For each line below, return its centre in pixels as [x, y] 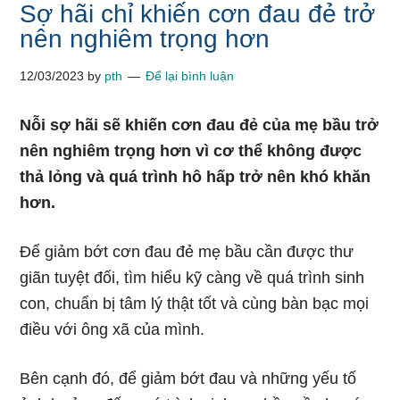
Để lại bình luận [190, 76]
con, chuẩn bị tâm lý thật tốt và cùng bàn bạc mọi [195, 304]
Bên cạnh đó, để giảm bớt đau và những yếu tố [188, 379]
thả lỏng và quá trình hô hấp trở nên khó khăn [196, 177]
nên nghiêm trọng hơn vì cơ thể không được [191, 151]
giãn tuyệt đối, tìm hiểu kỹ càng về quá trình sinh [192, 278]
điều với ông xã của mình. [112, 329]
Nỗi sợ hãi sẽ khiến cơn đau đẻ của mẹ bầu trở [200, 125]
